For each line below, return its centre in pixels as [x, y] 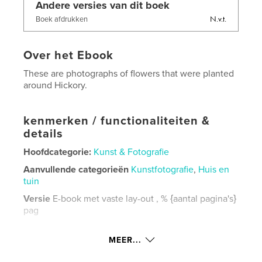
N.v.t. [218, 18]
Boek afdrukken [62, 19]
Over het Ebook [69, 55]
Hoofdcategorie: [58, 152]
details [44, 134]
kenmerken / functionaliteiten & [117, 121]
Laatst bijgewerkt [60, 245]
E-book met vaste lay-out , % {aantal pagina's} [144, 199]
